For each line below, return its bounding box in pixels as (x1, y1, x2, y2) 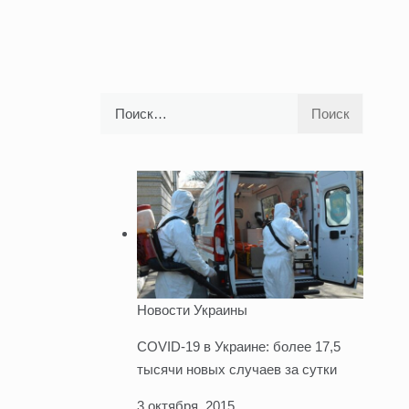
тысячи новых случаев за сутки (136, 361, 337, 377)
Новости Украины (136, 301, 247, 318)
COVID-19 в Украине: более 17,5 (136, 338, 341, 354)
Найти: (99, 95, 142, 111)
